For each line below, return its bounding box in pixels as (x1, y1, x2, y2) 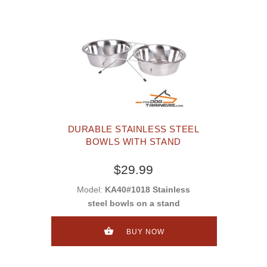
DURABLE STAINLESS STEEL (67, 124, 200, 135)
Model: (77, 185, 105, 195)
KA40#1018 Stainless (105, 185, 190, 195)
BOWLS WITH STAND (86, 136, 181, 147)
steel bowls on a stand (87, 198, 180, 209)
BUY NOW (123, 227, 167, 236)
